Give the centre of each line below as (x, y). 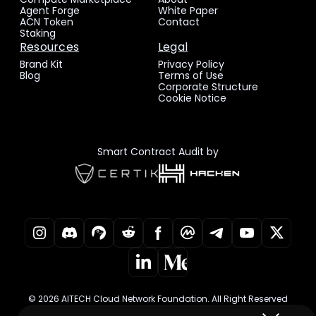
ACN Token (47, 22)
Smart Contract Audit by (158, 152)
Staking (38, 34)
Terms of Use (191, 76)
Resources (50, 47)
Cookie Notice (192, 98)
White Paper (188, 11)
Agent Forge (50, 11)
